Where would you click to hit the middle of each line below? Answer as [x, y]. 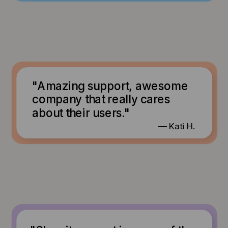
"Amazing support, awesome [110, 85]
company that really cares [101, 99]
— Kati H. [177, 126]
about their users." [81, 113]
